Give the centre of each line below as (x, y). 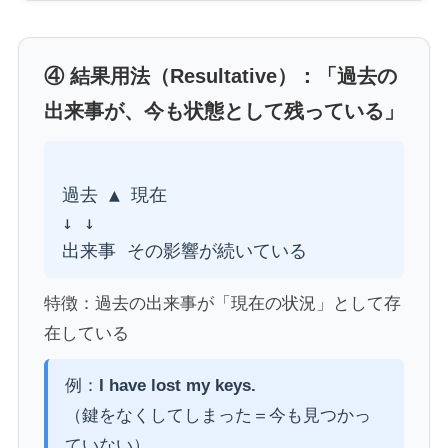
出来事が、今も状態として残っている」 (223, 111)
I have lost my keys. (177, 385)
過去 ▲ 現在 (114, 195)
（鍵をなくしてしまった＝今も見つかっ (218, 415)
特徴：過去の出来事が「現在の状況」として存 (222, 303)
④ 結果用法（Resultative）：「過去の (220, 76)
